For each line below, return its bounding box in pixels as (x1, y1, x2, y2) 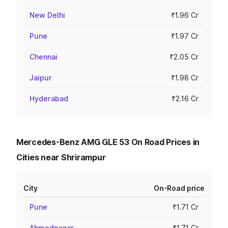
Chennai (30, 52, 58, 61)
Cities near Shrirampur (16, 152, 106, 162)
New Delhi (30, 11, 65, 19)
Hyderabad (30, 94, 68, 103)
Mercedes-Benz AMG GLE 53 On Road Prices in (16, 137, 200, 147)
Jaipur (30, 73, 52, 82)
